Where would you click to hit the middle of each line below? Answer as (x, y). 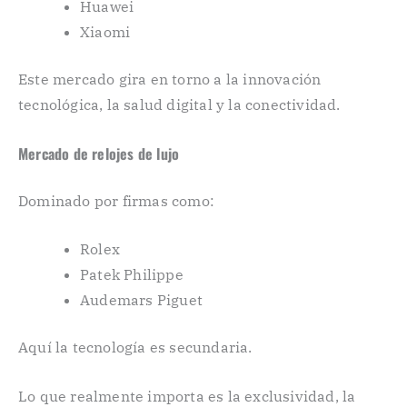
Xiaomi (105, 31)
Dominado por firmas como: (116, 200)
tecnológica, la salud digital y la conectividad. (179, 104)
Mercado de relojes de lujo (99, 153)
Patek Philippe (132, 275)
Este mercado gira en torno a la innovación (170, 79)
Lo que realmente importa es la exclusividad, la (187, 396)
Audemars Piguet (141, 300)
